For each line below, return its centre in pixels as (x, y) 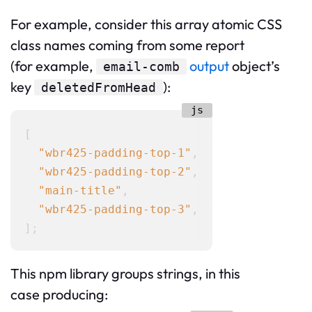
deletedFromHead (99, 88)
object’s (255, 66)
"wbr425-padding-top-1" (115, 153)
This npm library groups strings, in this (125, 274)
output (209, 66)
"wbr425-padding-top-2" (115, 172)
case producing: (59, 295)
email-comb (141, 67)
